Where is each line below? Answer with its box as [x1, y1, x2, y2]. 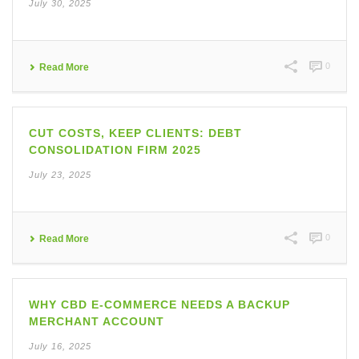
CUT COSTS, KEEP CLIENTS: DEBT [29, 127, 242, 139]
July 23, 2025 [29, 170, 91, 179]
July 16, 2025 [29, 341, 91, 351]
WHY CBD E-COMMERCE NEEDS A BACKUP [29, 298, 290, 311]
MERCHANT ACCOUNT [29, 315, 164, 328]
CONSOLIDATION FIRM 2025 [29, 143, 201, 156]
